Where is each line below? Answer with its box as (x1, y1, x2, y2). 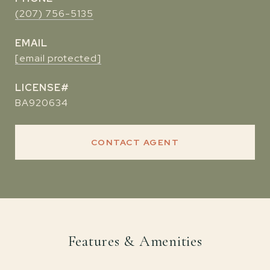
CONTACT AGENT (90, 137, 180, 148)
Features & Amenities (67, 232, 202, 250)
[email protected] (15, 52, 101, 64)
